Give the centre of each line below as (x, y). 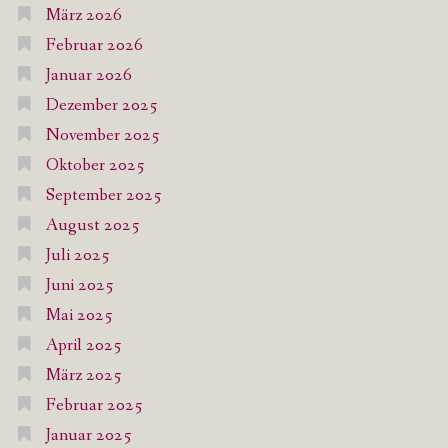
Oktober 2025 (95, 166)
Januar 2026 (88, 76)
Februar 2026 (94, 46)
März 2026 (83, 16)
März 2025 (83, 376)
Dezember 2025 (101, 106)
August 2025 (92, 226)
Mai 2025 (79, 316)
